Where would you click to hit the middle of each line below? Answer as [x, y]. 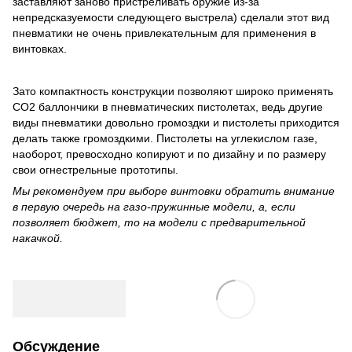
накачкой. [38, 238]
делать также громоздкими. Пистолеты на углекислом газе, [165, 138]
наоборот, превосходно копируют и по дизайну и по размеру [169, 154]
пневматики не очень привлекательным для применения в [164, 33]
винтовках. [40, 48]
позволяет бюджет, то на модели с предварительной [159, 222]
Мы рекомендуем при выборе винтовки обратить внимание [174, 191]
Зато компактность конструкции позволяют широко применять [173, 91]
